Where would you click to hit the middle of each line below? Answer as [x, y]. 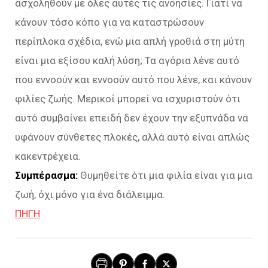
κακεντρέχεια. [48, 156]
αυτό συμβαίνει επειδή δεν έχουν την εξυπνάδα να [132, 118]
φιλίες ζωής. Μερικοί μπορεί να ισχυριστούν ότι [128, 99]
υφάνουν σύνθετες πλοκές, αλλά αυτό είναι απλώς [132, 137]
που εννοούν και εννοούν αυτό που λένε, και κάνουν [133, 80]
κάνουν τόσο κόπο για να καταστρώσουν [109, 22]
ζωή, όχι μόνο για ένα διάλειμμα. [90, 194]
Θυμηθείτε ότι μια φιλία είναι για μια [165, 175]
